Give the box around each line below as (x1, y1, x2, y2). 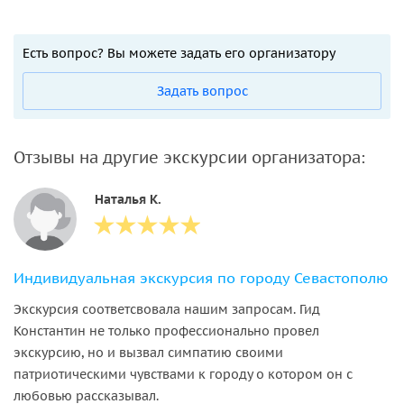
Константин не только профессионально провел (14, 322, 319, 339)
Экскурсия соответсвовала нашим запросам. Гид (14, 300, 320, 317)
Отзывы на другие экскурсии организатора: (14, 146, 365, 168)
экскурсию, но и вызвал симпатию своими (14, 344, 283, 361)
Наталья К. (95, 190, 161, 207)
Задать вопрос (156, 82, 248, 99)
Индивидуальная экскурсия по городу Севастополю (14, 268, 388, 287)
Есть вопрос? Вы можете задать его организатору (23, 44, 335, 61)
